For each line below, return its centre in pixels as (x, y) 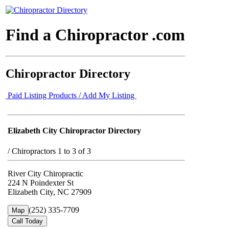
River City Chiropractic (45, 173)
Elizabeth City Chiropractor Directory (74, 131)
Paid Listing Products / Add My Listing (71, 95)
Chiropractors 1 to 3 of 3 (51, 151)
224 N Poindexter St (41, 182)
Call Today (27, 221)
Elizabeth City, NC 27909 (50, 192)
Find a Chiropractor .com (95, 35)
